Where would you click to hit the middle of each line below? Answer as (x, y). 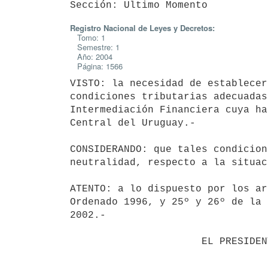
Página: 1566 (96, 66)
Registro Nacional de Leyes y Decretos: (142, 28)
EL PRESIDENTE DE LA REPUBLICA (136, 241)
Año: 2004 (91, 57)
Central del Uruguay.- (133, 123)
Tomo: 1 (88, 37)
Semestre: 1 (95, 47)
